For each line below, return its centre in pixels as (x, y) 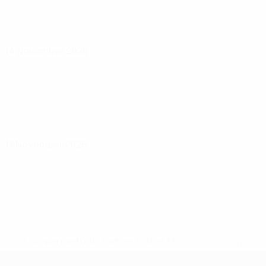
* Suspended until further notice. (95, 241)
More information (205, 241)
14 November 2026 (47, 50)
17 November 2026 (46, 144)
